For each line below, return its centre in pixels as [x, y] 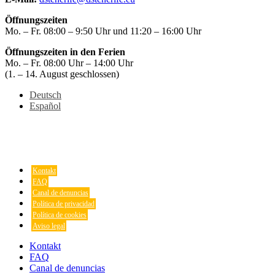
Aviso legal [49, 226]
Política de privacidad [64, 204]
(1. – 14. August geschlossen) [62, 74]
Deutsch [45, 95]
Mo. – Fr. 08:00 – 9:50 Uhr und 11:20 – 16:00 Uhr [103, 31]
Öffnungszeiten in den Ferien [65, 52]
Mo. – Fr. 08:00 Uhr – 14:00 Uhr [69, 63]
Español [45, 106]
